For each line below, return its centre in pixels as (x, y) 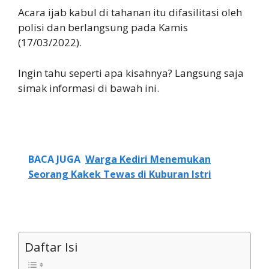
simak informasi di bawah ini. (89, 88)
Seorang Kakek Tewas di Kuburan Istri (120, 174)
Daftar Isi (51, 247)
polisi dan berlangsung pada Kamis (103, 28)
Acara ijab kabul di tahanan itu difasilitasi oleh (130, 13)
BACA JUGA (54, 159)
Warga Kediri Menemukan (148, 159)
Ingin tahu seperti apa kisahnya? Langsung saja (131, 73)
